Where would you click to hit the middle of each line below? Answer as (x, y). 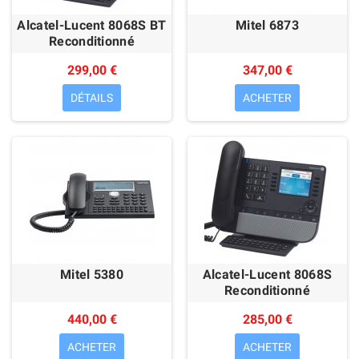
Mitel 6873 (267, 25)
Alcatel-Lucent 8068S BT (92, 25)
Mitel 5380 (92, 274)
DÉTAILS (92, 98)
